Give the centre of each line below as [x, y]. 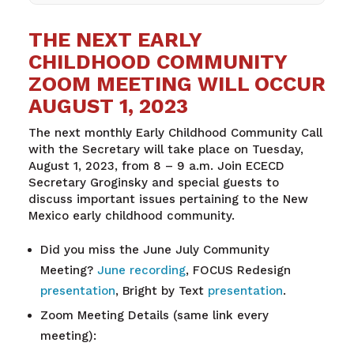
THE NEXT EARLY [115, 39]
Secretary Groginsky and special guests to [153, 182]
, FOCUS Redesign [238, 271]
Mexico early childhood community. [131, 215]
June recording [141, 271]
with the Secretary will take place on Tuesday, [166, 149]
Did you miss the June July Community [154, 250]
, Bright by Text [161, 291]
